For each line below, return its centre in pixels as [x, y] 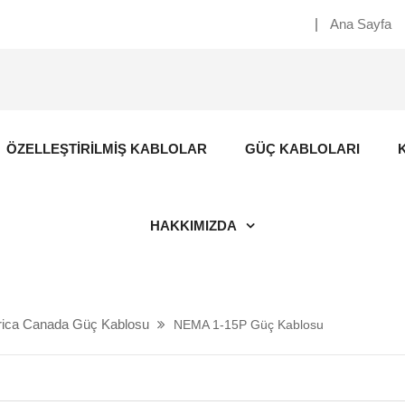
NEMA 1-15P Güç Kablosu [249, 325]
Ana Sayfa [361, 24]
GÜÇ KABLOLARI [302, 149]
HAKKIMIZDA [193, 226]
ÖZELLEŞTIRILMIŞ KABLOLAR [107, 149]
